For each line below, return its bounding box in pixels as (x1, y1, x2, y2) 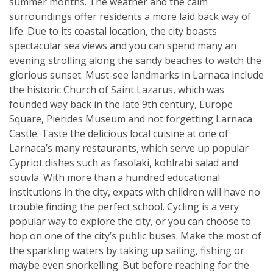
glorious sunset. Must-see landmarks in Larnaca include (9, 68, 264, 82)
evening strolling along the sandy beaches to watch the (9, 53, 261, 67)
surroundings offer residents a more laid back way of (9, 9, 251, 23)
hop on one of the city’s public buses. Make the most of (9, 229, 261, 243)
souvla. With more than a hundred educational (9, 170, 220, 184)
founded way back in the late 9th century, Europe (9, 97, 233, 111)
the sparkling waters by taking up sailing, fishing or (9, 243, 244, 257)
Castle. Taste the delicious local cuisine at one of (9, 126, 229, 140)
